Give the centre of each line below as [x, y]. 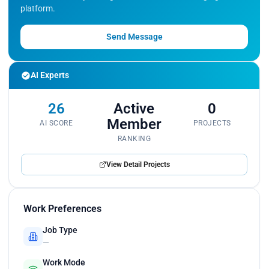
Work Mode [64, 263]
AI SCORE [56, 123]
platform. [38, 9]
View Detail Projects [138, 165]
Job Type [60, 230]
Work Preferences [62, 209]
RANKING [134, 139]
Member [134, 125]
